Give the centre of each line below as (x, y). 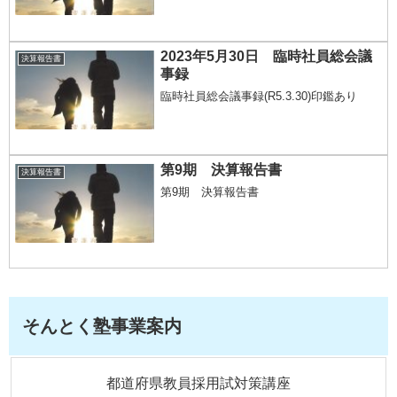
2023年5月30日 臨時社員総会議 (267, 57)
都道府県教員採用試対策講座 (198, 384)
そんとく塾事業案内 (102, 327)
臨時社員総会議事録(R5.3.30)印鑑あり (259, 96)
